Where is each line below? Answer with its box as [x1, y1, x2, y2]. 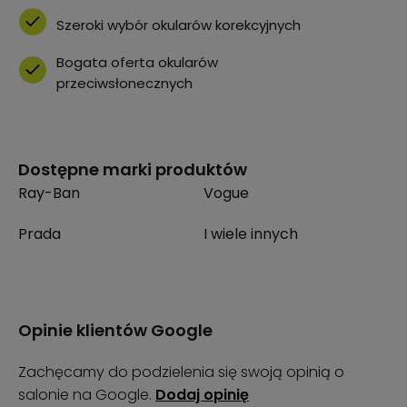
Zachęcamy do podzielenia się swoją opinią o [18, 362, 344, 383]
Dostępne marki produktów [18, 158, 247, 182]
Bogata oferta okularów [56, 53, 218, 73]
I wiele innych [203, 223, 298, 245]
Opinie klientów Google [18, 319, 213, 342]
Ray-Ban [18, 183, 80, 204]
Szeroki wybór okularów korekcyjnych [56, 15, 301, 35]
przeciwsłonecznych [56, 74, 193, 94]
